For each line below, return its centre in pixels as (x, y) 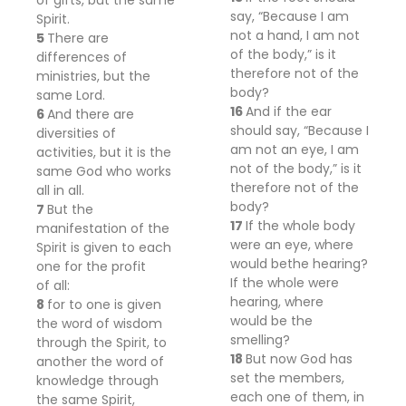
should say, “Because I (300, 130)
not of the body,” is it (296, 169)
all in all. (60, 190)
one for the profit (91, 266)
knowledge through (97, 381)
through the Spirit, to (101, 343)
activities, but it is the (104, 152)
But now (273, 359)
